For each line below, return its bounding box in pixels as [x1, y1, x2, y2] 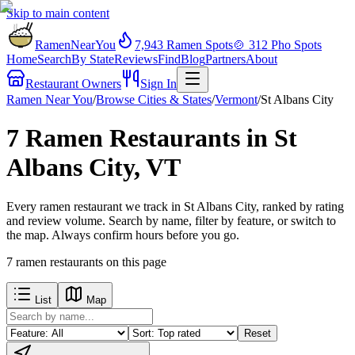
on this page [103, 254, 166, 269]
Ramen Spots [163, 38, 233, 52]
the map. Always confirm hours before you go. [6, 227, 239, 242]
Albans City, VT [6, 153, 181, 182]
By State [71, 52, 114, 66]
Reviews [114, 52, 158, 66]
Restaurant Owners [25, 77, 121, 90]
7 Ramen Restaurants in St [6, 124, 297, 153]
